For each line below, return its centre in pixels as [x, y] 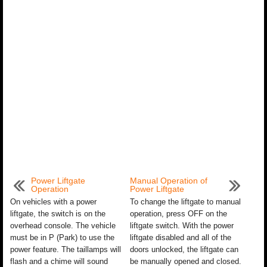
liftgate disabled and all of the [180, 237]
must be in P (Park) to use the [62, 237]
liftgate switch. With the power [181, 226]
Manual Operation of [168, 181]
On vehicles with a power [53, 202]
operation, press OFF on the [178, 214]
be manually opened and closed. [185, 261]
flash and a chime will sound [59, 261]
